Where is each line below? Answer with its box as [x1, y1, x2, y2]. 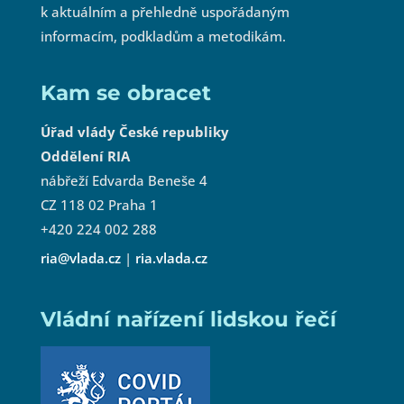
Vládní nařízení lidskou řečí [40, 307, 336, 332]
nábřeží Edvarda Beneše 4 [40, 171, 207, 189]
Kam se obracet [40, 80, 211, 106]
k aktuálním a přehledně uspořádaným [40, 3, 289, 21]
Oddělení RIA [40, 147, 130, 165]
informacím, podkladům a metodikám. [40, 27, 286, 45]
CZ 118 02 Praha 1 [40, 196, 158, 214]
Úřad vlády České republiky [40, 123, 229, 141]
